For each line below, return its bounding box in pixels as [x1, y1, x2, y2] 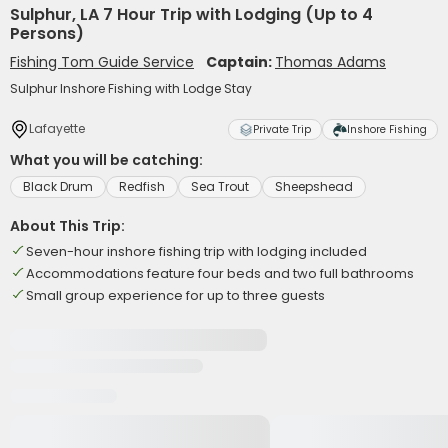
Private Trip [253, 122, 311, 137]
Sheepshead [275, 178, 353, 195]
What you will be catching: [10, 150, 203, 170]
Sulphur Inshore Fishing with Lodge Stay [10, 80, 252, 97]
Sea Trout [191, 178, 249, 195]
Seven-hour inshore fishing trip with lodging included [26, 242, 367, 261]
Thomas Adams [275, 52, 386, 72]
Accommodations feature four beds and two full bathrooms [26, 264, 414, 283]
